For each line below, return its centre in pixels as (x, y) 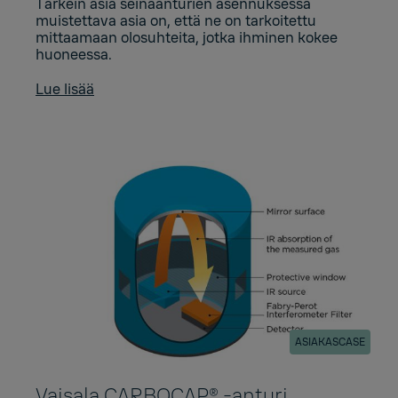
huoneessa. (74, 54)
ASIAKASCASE (330, 342)
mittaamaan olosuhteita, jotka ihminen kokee (187, 37)
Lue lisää (65, 89)
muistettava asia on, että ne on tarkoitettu (176, 20)
